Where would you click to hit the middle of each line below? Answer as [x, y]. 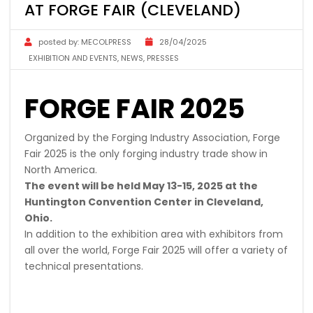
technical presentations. [84, 266]
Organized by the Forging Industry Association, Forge [152, 137]
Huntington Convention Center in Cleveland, [144, 202]
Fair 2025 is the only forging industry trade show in [146, 153]
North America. [61, 169]
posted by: [59, 42]
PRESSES [163, 58]
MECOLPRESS [106, 42]
